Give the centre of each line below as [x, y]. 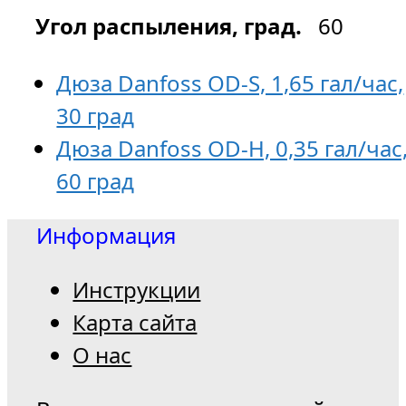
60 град [96, 181]
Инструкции [137, 290]
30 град [96, 116]
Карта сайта [135, 323]
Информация [106, 236]
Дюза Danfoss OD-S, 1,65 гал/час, [230, 83]
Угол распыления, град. [169, 26]
